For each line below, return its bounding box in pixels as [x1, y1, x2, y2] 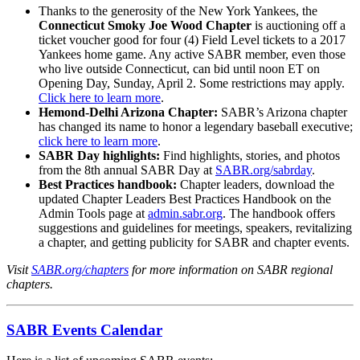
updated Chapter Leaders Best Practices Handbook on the [39, 191, 331, 206]
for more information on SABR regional [129, 262, 333, 276]
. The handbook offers [223, 206, 335, 220]
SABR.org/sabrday [215, 162, 312, 177]
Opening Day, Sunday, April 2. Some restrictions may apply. [39, 76, 345, 90]
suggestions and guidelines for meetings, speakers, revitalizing [39, 220, 352, 235]
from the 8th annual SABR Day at [39, 162, 215, 177]
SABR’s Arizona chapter [221, 104, 347, 119]
